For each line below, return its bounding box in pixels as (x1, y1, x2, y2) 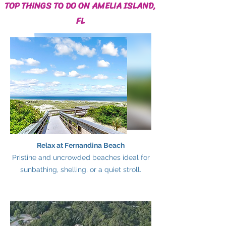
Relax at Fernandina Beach (37, 141, 125, 149)
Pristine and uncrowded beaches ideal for (12, 153, 150, 161)
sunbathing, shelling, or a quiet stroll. (20, 165, 141, 174)
